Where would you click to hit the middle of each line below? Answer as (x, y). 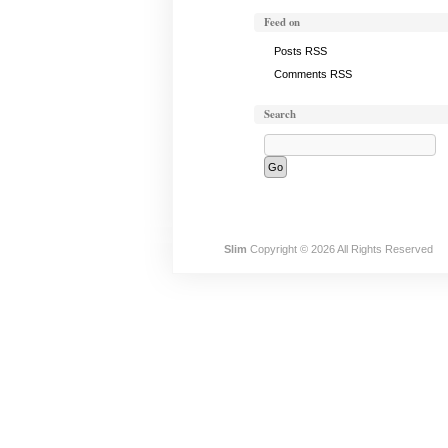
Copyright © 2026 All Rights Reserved (339, 248)
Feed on (281, 21)
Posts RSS (300, 50)
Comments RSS (312, 73)
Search (279, 113)
